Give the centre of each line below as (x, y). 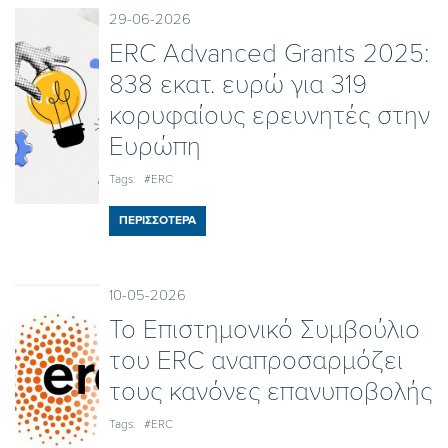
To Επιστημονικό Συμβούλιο (264, 329)
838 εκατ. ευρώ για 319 (237, 84)
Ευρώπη (154, 146)
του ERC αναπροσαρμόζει (255, 360)
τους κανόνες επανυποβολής (270, 391)
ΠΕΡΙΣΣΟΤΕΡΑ (157, 219)
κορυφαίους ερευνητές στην (269, 115)
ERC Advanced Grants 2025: (268, 53)
